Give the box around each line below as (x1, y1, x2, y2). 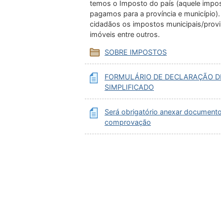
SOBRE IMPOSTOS (105, 48, 167, 56)
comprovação (105, 118, 151, 126)
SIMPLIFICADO (105, 83, 154, 91)
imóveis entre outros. (90, 30, 164, 38)
